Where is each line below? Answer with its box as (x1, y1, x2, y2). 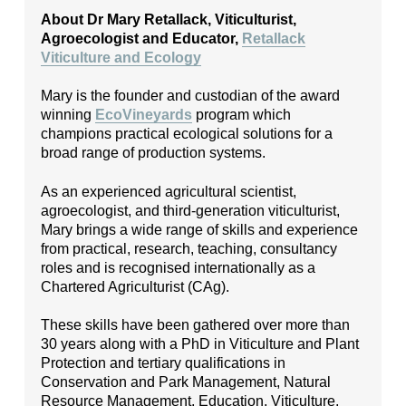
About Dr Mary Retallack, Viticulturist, (41, 10, 297, 27)
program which (192, 106, 292, 123)
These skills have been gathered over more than (41, 316, 351, 333)
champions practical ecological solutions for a (41, 125, 333, 142)
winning (41, 106, 96, 123)
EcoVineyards (95, 106, 193, 123)
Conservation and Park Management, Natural (41, 373, 332, 391)
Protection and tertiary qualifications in (41, 354, 286, 372)
